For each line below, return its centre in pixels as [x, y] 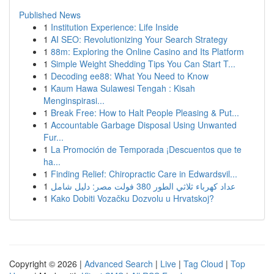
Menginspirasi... [74, 100]
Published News [50, 15]
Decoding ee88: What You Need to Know [130, 76]
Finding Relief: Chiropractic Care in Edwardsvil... [144, 174]
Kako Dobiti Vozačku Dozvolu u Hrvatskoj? [132, 198]
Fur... [54, 137]
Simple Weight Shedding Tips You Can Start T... [143, 64]
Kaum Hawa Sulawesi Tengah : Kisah [123, 88]
